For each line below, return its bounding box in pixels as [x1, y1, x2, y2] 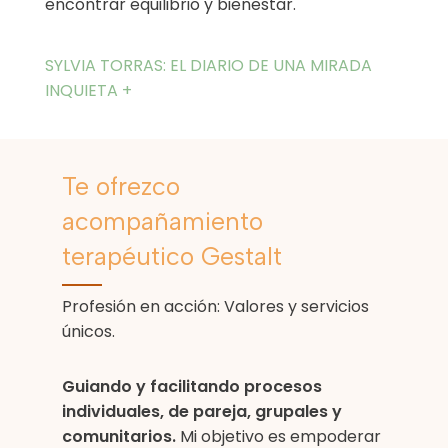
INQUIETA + [44, 78, 132, 102]
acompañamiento [62, 205, 263, 236]
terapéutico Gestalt [62, 240, 282, 271]
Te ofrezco [62, 170, 180, 201]
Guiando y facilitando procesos [62, 374, 322, 398]
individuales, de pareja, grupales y [62, 399, 342, 423]
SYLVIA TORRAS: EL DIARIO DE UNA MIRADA [44, 53, 372, 77]
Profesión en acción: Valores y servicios [62, 294, 369, 318]
